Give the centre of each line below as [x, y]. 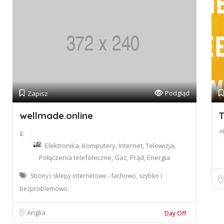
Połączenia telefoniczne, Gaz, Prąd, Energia [104, 157]
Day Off [175, 213]
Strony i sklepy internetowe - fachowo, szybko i [96, 176]
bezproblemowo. [44, 189]
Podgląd [177, 93]
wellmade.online [56, 115]
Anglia [36, 212]
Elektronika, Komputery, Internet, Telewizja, [110, 145]
